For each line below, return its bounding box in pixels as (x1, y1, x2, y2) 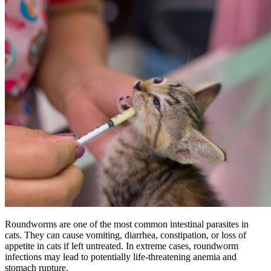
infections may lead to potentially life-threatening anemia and (5, 251, 237, 262)
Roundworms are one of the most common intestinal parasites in (5, 218, 249, 229)
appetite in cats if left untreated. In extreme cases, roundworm (5, 240, 238, 251)
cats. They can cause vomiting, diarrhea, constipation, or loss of (5, 229, 246, 240)
